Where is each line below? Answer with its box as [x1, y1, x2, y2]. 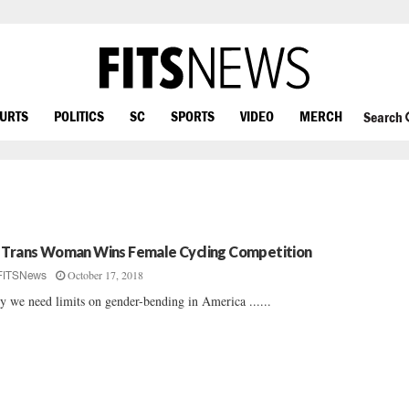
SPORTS [171, 107, 215, 124]
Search [362, 109, 405, 126]
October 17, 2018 [68, 267, 144, 282]
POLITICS [54, 107, 104, 124]
